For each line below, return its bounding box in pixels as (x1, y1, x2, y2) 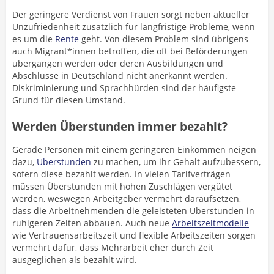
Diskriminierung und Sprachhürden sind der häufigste (12, 82, 236, 94)
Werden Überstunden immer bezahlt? (12, 119, 228, 135)
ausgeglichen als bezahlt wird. (12, 254, 137, 265)
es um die (12, 33, 55, 45)
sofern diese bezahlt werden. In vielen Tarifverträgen (12, 168, 231, 180)
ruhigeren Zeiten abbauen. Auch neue (12, 217, 172, 229)
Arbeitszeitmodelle (172, 217, 249, 229)
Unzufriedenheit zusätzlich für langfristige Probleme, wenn (12, 21, 255, 32)
